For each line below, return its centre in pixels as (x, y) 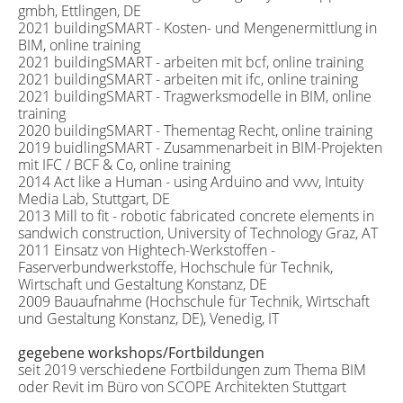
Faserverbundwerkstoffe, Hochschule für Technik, (175, 267)
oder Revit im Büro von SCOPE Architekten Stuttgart (182, 387)
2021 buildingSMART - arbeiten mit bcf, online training (190, 62)
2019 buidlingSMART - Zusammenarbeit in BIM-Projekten (200, 147)
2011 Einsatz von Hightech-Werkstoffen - (146, 250)
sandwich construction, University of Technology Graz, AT (197, 233)
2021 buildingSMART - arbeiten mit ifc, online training (188, 79)
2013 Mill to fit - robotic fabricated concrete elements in (196, 215)
